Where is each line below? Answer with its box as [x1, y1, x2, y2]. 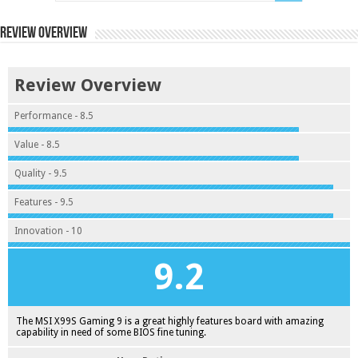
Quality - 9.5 [14, 168, 67, 179]
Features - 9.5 [14, 197, 74, 208]
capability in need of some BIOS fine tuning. [16, 327, 206, 338]
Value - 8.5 [14, 139, 60, 150]
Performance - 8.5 [14, 110, 93, 121]
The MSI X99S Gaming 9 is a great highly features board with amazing [16, 316, 324, 327]
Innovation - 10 [14, 225, 82, 237]
